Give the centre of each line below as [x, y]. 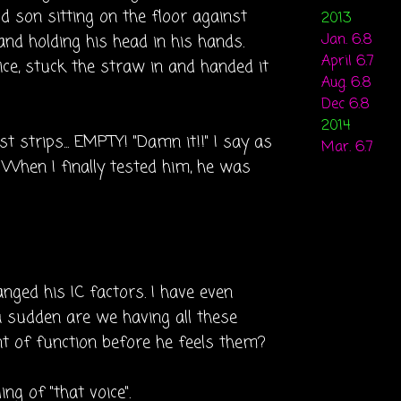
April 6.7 [348, 62]
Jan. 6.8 [347, 40]
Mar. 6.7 [347, 148]
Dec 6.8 [346, 105]
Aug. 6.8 [346, 83]
